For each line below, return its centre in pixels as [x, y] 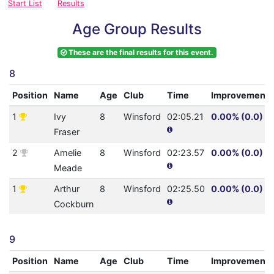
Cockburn [73, 204]
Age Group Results [137, 29]
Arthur [66, 189]
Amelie [67, 153]
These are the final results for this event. [140, 53]
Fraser [66, 132]
